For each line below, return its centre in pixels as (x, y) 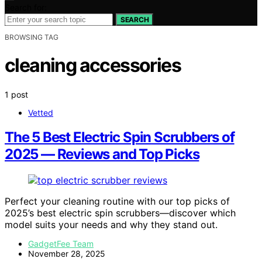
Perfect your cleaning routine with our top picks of (117, 201)
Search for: (26, 7)
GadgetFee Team (61, 244)
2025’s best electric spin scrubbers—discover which (120, 213)
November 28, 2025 (67, 254)
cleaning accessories (93, 65)
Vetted (41, 112)
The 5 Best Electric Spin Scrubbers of (120, 137)
